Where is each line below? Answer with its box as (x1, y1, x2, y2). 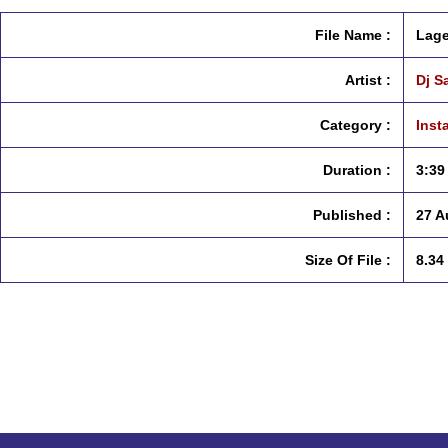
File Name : (315, 27, 391, 43)
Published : (313, 207, 391, 223)
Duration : (323, 162, 391, 178)
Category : (320, 117, 391, 133)
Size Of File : (305, 252, 391, 268)
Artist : (345, 72, 391, 88)
